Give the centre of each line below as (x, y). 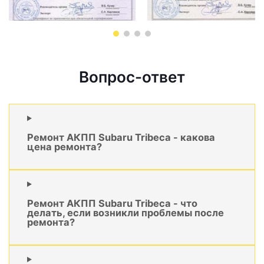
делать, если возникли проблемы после (126, 212)
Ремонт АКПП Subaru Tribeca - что (112, 203)
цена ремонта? (65, 146)
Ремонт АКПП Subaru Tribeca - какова (121, 137)
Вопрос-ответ (132, 77)
